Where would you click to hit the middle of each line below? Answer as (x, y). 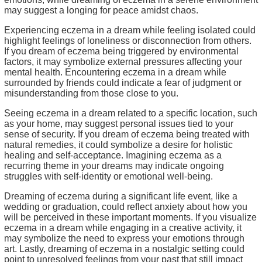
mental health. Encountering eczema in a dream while (115, 72)
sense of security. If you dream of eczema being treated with (127, 134)
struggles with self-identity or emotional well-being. (108, 176)
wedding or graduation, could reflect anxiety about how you (126, 206)
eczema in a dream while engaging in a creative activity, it (123, 227)
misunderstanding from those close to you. (91, 93)
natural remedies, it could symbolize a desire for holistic (118, 144)
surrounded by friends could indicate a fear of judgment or (123, 82)
